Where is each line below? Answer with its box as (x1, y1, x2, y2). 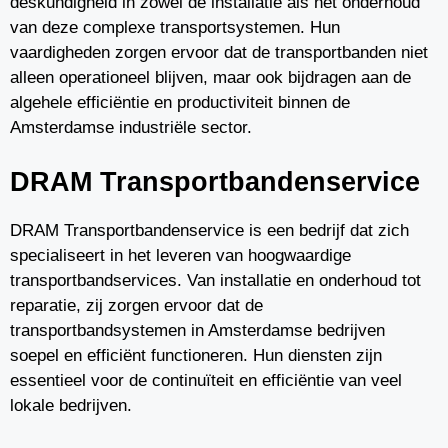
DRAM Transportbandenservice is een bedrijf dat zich (10, 220, 409, 240)
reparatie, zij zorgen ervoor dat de (10, 295, 263, 315)
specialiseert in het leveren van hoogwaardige (10, 245, 351, 265)
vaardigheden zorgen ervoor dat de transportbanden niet (10, 43, 428, 62)
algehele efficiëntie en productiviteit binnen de (10, 93, 350, 112)
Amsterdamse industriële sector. (10, 118, 252, 137)
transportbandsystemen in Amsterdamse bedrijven (10, 320, 385, 340)
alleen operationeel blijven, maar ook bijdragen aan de (10, 68, 411, 87)
